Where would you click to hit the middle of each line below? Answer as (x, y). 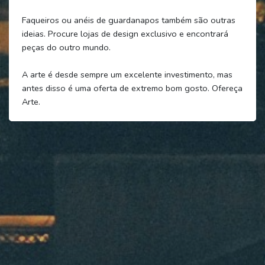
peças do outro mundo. (66, 47)
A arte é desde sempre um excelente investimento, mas (127, 74)
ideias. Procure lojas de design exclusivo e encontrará (125, 33)
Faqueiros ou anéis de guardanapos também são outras (128, 20)
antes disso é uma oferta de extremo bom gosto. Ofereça (132, 88)
